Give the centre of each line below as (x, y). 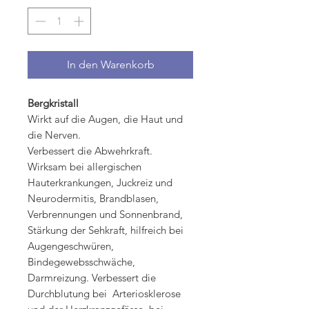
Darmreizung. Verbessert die (92, 277)
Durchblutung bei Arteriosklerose (104, 293)
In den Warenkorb (110, 64)
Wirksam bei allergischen (84, 166)
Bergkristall (53, 103)
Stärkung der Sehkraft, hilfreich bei (106, 230)
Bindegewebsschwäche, (81, 261)
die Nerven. (54, 134)
